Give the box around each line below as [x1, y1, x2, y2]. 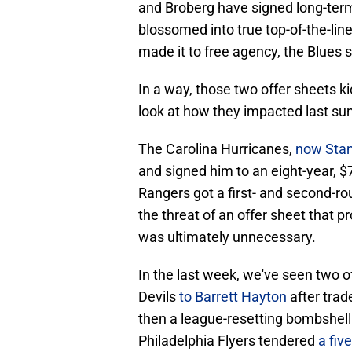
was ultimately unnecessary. [138, 229, 316, 246]
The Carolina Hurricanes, [138, 141, 295, 158]
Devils [138, 288, 179, 306]
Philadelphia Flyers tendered [138, 332, 318, 350]
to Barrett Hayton [179, 288, 287, 306]
